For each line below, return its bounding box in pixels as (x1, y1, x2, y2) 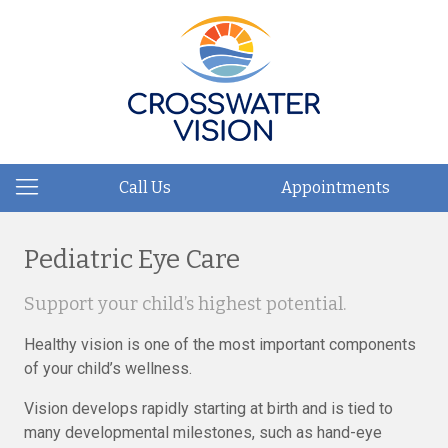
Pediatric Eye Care (24, 244, 240, 275)
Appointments (280, 178, 390, 197)
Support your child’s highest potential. (24, 293, 346, 315)
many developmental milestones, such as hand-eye (24, 423, 382, 442)
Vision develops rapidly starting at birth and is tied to (24, 399, 393, 418)
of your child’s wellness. (24, 359, 192, 378)
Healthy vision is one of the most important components (24, 335, 416, 354)
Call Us (119, 178, 172, 197)
